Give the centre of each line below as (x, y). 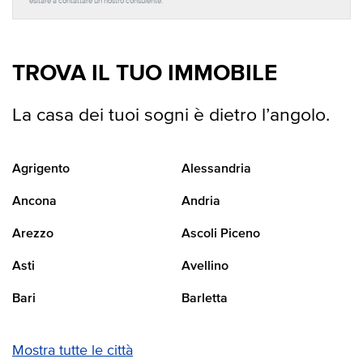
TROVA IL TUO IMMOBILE (145, 74)
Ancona (34, 202)
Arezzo (33, 235)
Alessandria (216, 170)
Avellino (205, 267)
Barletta (205, 299)
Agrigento (41, 170)
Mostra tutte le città (73, 351)
